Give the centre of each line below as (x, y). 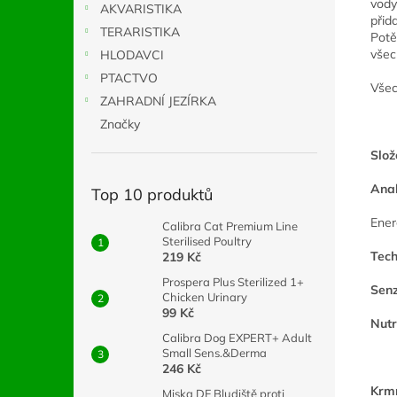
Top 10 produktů (152, 195)
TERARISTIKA (140, 32)
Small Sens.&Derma (214, 353)
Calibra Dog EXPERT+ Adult (237, 338)
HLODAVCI (132, 55)
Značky (120, 124)
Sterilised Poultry (207, 241)
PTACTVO (129, 78)
